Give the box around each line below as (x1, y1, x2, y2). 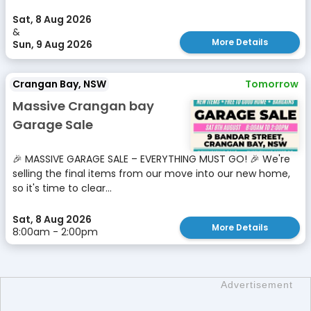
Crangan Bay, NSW (12, 77, 106, 91)
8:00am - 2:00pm (12, 225, 98, 239)
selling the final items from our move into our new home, (12, 167, 290, 180)
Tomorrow (245, 77, 299, 91)
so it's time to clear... (12, 181, 112, 195)
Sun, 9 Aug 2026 (12, 37, 92, 51)
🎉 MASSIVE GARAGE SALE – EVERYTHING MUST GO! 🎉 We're (12, 152, 290, 166)
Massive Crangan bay (12, 97, 154, 115)
